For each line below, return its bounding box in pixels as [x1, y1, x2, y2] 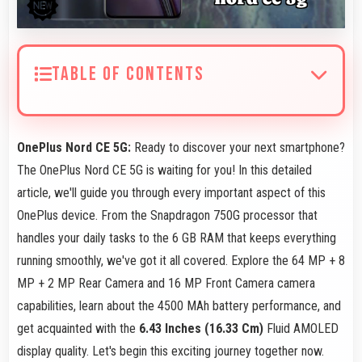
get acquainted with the [17, 320, 139, 336]
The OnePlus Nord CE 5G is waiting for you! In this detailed [17, 162, 312, 178]
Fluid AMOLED [263, 320, 339, 336]
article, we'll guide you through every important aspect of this [17, 184, 326, 200]
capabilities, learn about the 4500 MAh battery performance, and [17, 297, 341, 314]
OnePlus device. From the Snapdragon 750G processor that [17, 207, 318, 223]
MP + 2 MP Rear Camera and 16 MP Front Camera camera [17, 275, 315, 291]
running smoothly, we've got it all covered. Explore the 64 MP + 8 [17, 252, 345, 268]
